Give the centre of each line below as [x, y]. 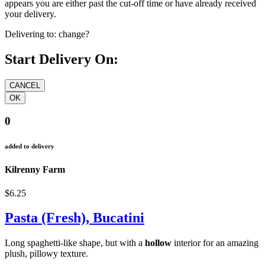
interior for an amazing [215, 243]
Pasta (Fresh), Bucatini [75, 218]
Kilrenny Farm [35, 170]
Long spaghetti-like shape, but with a [75, 243]
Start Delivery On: [62, 59]
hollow [158, 243]
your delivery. [30, 14]
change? [74, 34]
